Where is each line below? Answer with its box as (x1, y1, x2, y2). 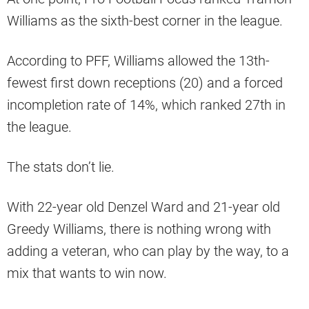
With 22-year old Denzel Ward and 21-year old (7, 198, 280, 215)
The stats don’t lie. (7, 158, 118, 175)
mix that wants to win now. (7, 264, 170, 281)
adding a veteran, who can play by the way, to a (7, 242, 289, 259)
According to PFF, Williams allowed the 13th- (7, 52, 270, 69)
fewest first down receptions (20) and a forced (7, 74, 283, 91)
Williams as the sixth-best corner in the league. (7, 12, 283, 29)
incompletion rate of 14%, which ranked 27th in (7, 96, 286, 113)
